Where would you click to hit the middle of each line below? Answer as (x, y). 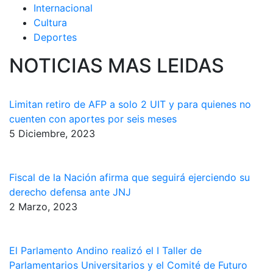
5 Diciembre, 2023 (52, 133)
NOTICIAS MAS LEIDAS (117, 65)
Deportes (55, 37)
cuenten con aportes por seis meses (93, 119)
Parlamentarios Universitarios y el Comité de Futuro (128, 265)
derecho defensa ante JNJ (70, 192)
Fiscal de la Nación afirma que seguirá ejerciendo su (129, 177)
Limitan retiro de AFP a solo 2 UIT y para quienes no (130, 104)
